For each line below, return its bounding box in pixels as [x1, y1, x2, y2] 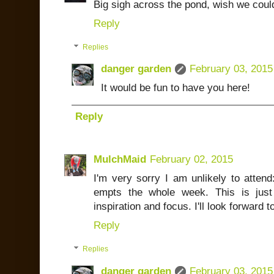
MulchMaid [94, 154, 146, 166]
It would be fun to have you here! [101, 82, 250, 94]
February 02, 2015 [150, 154, 233, 166]
